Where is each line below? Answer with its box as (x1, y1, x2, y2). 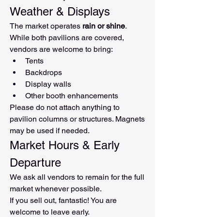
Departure (10, 156, 61, 170)
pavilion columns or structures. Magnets (10, 114, 145, 124)
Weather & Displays (10, 5, 110, 18)
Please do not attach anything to (10, 103, 120, 112)
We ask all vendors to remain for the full (10, 172, 144, 182)
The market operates (10, 21, 82, 31)
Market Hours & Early (10, 139, 120, 152)
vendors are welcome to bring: (10, 45, 113, 54)
